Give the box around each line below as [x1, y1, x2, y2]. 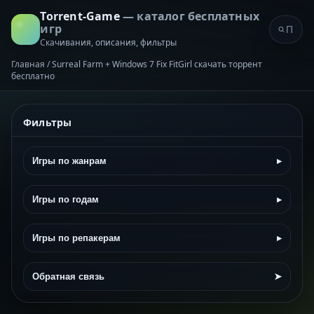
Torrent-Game [40, 8, 123, 24]
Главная [11, 58, 45, 70]
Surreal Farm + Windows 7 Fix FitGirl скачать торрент [52, 58, 262, 70]
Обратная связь [32, 271, 104, 282]
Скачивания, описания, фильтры [40, 36, 177, 48]
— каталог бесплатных [122, 8, 259, 24]
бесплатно [11, 70, 55, 82]
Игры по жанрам [32, 156, 107, 166]
